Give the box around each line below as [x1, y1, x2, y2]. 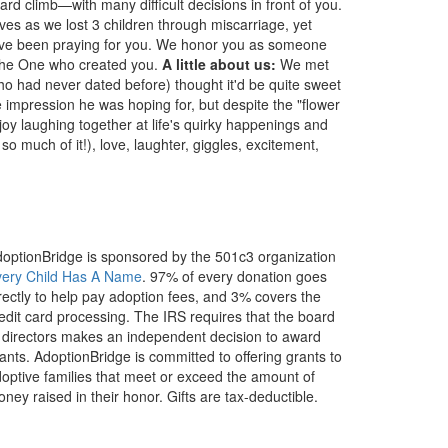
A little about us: [162, 54, 276, 74]
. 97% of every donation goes [142, 266, 327, 287]
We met [276, 54, 329, 74]
